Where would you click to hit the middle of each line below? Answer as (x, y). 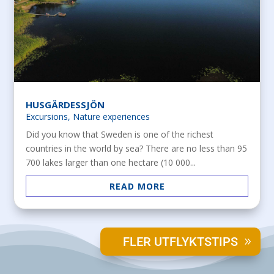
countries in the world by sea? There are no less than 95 (137, 148)
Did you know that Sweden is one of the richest (120, 134)
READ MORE (137, 186)
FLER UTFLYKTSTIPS (180, 241)
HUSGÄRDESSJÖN (65, 104)
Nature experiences (112, 116)
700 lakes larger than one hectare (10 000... (111, 162)
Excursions (47, 116)
